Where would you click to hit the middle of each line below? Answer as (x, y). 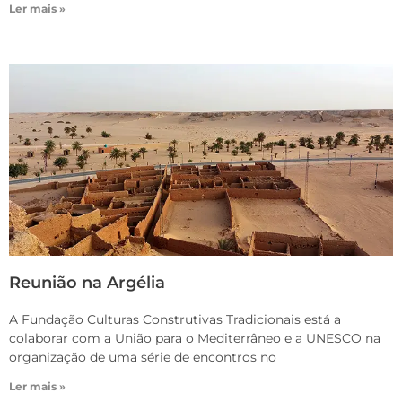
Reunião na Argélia (87, 283)
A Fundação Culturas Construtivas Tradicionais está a (175, 320)
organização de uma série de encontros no (143, 358)
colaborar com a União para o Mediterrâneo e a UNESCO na (195, 339)
